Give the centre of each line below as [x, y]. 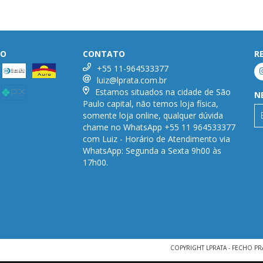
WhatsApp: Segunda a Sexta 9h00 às [152, 150]
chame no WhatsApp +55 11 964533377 [159, 127]
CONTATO [104, 53]
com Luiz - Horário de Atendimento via [157, 139]
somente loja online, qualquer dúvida [153, 115]
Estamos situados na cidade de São [163, 92]
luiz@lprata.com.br [132, 80]
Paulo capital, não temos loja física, [151, 103]
